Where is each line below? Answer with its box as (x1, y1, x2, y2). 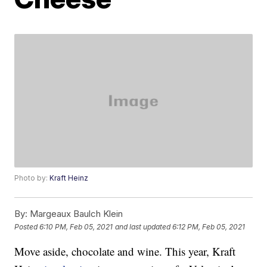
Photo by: (14, 173, 50, 183)
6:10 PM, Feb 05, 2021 (39, 222, 113, 231)
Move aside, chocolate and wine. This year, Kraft (14, 244, 236, 259)
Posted (14, 222, 40, 231)
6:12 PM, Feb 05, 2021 (172, 222, 246, 231)
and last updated (115, 222, 171, 231)
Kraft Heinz (49, 173, 89, 183)
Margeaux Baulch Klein (27, 208, 123, 220)
